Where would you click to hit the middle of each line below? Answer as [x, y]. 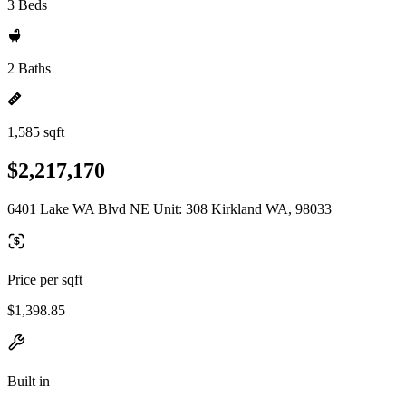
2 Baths [29, 68]
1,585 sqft [36, 132]
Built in [29, 381]
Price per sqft [45, 279]
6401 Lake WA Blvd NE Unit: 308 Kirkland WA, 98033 [169, 208]
